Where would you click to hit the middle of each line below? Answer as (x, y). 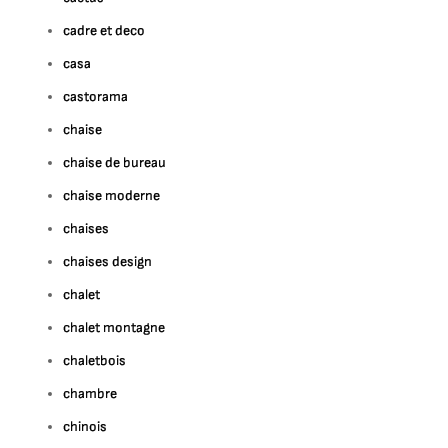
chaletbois (95, 360)
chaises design (108, 261)
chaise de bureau (115, 162)
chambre (90, 393)
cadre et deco (104, 30)
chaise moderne (112, 195)
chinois (85, 426)
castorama (96, 96)
